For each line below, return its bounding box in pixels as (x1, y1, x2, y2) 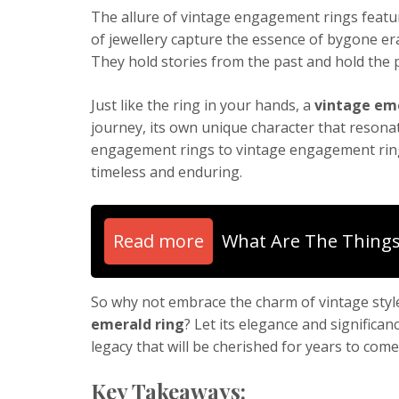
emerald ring (91, 313, 184, 334)
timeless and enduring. (91, 161, 242, 182)
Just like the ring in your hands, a (91, 94, 314, 115)
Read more (113, 228, 204, 253)
